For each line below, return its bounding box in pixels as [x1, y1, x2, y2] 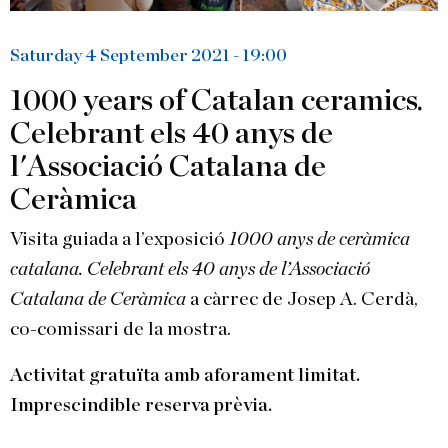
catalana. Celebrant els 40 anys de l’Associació [10, 259, 370, 279]
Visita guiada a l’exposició [10, 229, 229, 249]
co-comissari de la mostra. [10, 319, 231, 339]
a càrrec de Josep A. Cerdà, [186, 289, 418, 309]
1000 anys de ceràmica [229, 229, 410, 249]
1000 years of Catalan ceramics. [10, 85, 423, 116]
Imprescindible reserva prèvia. [10, 395, 272, 415]
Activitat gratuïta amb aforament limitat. [10, 365, 360, 385]
